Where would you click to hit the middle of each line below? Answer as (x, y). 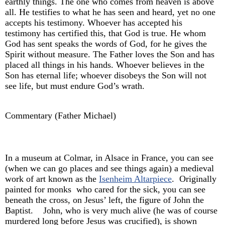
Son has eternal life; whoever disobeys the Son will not (106, 76)
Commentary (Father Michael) (61, 116)
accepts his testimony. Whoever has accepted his (94, 23)
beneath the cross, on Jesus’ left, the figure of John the (104, 200)
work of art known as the (52, 179)
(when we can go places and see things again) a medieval (109, 168)
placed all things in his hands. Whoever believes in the (105, 65)
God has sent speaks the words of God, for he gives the (106, 44)
